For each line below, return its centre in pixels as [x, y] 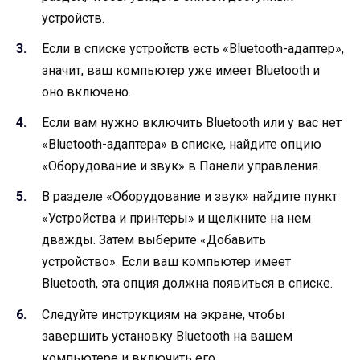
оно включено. [86, 92]
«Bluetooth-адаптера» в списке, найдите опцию [182, 145]
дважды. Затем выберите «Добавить [154, 240]
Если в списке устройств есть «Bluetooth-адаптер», [193, 48]
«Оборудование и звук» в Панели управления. [181, 166]
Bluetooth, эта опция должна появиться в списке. [187, 284]
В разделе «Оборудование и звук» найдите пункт [190, 197]
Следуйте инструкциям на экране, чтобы [164, 314]
